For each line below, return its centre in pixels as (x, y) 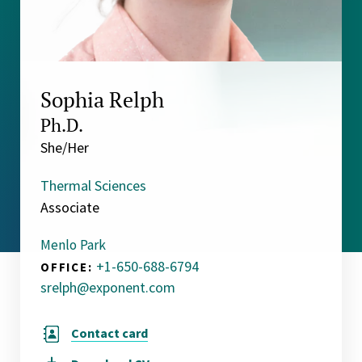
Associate (70, 207)
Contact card (109, 333)
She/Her (65, 147)
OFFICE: (67, 267)
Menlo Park (73, 244)
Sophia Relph (102, 99)
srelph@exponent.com (108, 287)
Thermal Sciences (93, 185)
